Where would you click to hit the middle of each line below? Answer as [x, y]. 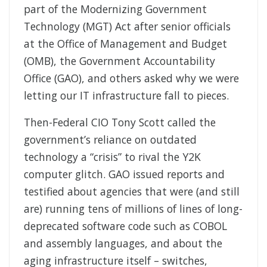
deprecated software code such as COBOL [125, 226]
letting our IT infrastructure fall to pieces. [126, 96]
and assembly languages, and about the [123, 243]
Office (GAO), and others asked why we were [131, 78]
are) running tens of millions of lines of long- [133, 209]
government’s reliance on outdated [110, 140]
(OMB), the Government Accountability [119, 61]
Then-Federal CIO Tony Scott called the [120, 122]
